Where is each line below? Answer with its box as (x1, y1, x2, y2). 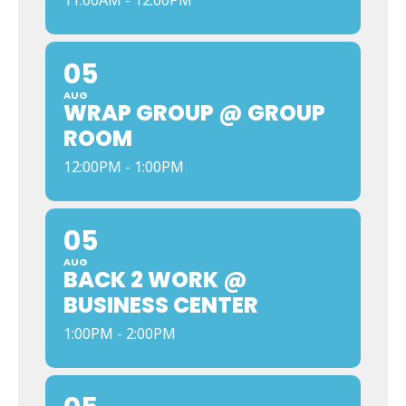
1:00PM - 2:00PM (63, 324, 176, 343)
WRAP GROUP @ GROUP (63, 98, 325, 128)
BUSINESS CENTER (63, 290, 258, 320)
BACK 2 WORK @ (63, 265, 247, 295)
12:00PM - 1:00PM (63, 157, 184, 177)
